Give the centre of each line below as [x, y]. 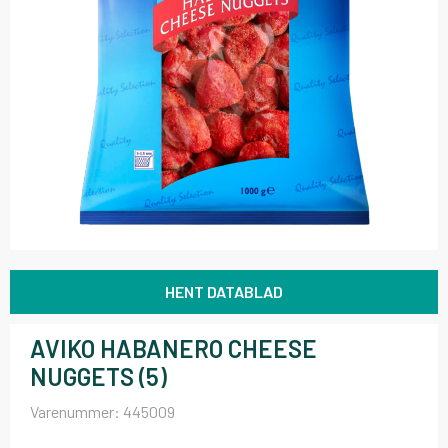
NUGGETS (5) [98, 376]
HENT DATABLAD [224, 291]
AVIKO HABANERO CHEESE [173, 348]
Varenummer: [76, 411]
